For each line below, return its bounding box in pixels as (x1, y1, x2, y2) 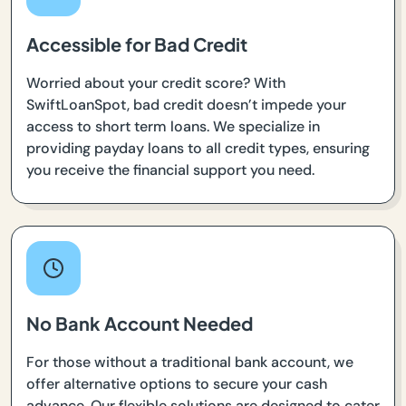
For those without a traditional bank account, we (26, 352, 353, 372)
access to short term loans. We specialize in (26, 116, 320, 136)
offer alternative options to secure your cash (26, 373, 327, 393)
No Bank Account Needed (26, 311, 253, 334)
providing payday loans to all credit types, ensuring (26, 138, 370, 158)
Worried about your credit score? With (26, 72, 285, 92)
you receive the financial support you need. (26, 159, 314, 179)
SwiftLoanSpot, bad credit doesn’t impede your (26, 94, 346, 114)
